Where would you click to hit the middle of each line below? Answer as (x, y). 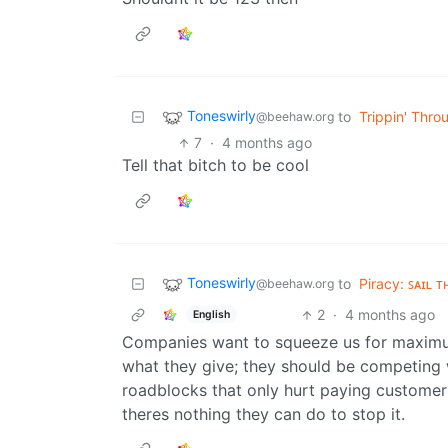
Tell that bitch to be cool (215, 165)
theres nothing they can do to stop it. (263, 414)
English (211, 314)
